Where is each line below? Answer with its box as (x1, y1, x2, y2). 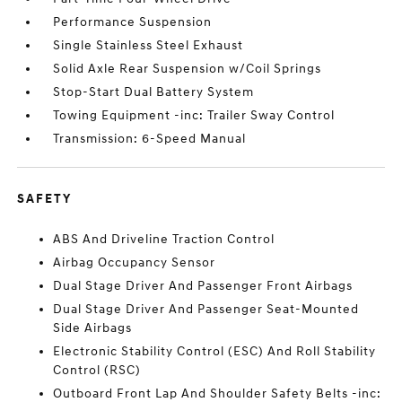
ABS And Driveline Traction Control (53, 232, 275, 247)
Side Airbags (53, 320, 133, 336)
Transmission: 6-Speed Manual (53, 131, 247, 146)
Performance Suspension (53, 14, 213, 30)
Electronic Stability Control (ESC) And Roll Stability (53, 344, 377, 359)
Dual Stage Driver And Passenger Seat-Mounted (53, 301, 360, 317)
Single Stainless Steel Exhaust (53, 38, 244, 53)
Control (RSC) (53, 363, 142, 378)
